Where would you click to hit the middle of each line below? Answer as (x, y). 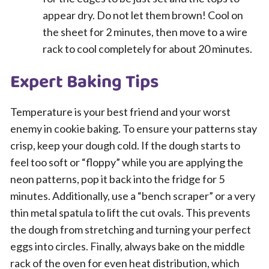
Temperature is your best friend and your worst (120, 112)
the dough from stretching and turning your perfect (131, 229)
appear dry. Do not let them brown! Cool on (143, 15)
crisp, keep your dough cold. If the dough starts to (125, 145)
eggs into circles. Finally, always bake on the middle (128, 246)
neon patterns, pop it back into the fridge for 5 (117, 179)
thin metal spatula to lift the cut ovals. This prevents (130, 213)
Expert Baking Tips (84, 82)
